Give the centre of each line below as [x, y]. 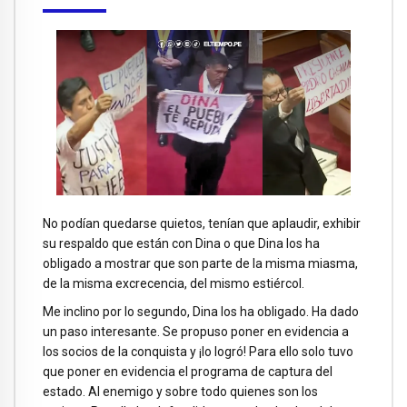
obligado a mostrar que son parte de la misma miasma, [200, 264]
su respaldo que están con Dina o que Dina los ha [181, 244]
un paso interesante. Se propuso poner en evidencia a [196, 332]
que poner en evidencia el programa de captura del [188, 372]
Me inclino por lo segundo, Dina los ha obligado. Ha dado [201, 312]
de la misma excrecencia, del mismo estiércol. [174, 284]
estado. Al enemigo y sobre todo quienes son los [180, 392]
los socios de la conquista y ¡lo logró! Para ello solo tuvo [198, 352]
